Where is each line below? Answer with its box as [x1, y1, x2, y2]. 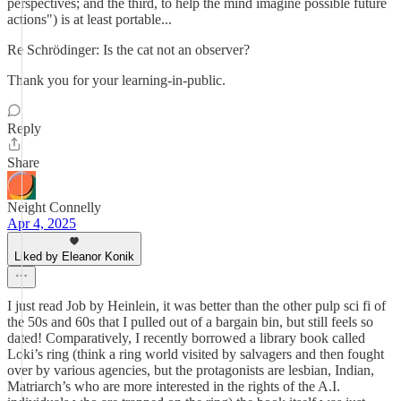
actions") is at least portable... [7, 12, 172, 27]
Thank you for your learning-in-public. [7, 73, 226, 88]
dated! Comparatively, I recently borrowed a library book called [7, 330, 365, 346]
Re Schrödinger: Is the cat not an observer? [7, 42, 250, 57]
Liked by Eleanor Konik [14, 250, 134, 263]
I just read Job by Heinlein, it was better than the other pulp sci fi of [7, 298, 386, 313]
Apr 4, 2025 [7, 216, 76, 231]
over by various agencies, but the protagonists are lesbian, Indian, [7, 363, 374, 378]
